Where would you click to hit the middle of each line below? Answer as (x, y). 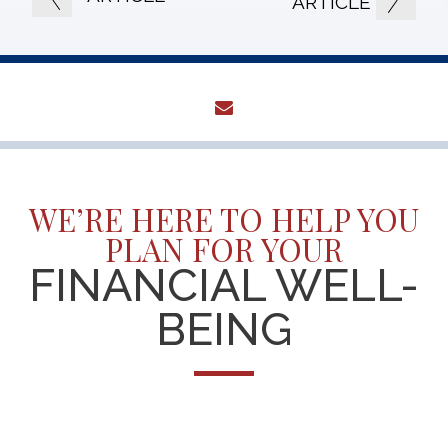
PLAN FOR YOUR (224, 248)
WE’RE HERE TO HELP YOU (224, 218)
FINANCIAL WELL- (224, 285)
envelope (278, 105)
